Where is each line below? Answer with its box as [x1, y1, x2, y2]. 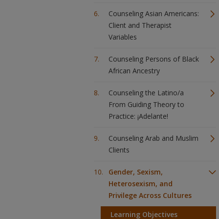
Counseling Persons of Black [109, 54, 199, 64]
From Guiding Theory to [109, 100, 184, 109]
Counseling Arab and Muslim [109, 133, 198, 143]
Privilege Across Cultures [109, 191, 192, 200]
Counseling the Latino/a [109, 88, 184, 97]
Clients [109, 145, 130, 154]
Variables [109, 32, 137, 42]
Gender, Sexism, [109, 167, 163, 176]
